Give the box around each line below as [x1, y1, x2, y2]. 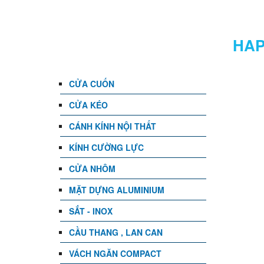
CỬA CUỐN [69, 78, 114, 90]
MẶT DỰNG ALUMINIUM [69, 184, 164, 196]
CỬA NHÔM [69, 163, 115, 174]
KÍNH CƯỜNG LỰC [69, 141, 144, 153]
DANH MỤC [72, 34, 156, 56]
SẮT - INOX [69, 205, 113, 217]
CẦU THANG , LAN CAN [69, 226, 163, 238]
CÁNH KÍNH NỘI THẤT [69, 120, 156, 132]
